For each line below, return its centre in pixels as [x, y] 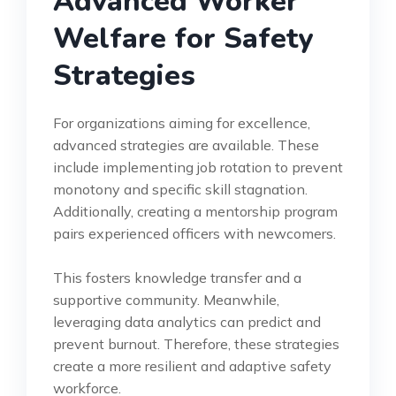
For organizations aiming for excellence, [182, 122]
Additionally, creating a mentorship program [195, 211]
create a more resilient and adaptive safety [192, 366]
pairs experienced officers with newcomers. [194, 233]
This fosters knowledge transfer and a [177, 277]
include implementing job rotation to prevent [198, 167]
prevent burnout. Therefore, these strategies [196, 343]
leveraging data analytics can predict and [187, 321]
